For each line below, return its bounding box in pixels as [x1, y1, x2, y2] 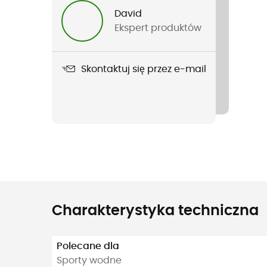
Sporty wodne [57, 255, 122, 265]
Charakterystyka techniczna [52, 204, 259, 218]
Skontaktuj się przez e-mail [81, 64, 206, 74]
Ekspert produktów [114, 23, 202, 33]
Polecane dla [57, 241, 119, 251]
